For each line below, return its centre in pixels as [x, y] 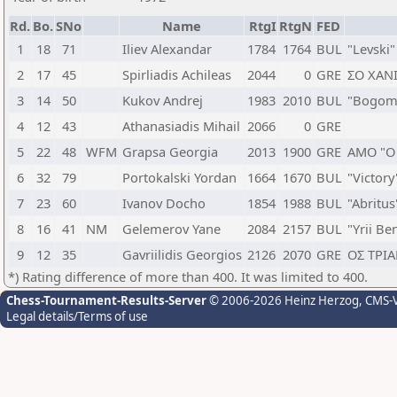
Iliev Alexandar [167, 49]
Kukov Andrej [163, 100]
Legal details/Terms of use [77, 316]
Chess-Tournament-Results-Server [106, 300]
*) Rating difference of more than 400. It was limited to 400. [188, 276]
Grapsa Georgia [170, 152]
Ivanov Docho [164, 203]
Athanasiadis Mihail [181, 126]
